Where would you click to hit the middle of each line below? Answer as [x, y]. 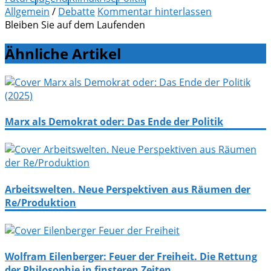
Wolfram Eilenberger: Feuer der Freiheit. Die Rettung [131, 257]
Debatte [77, 12]
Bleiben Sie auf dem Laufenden [75, 25]
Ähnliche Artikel [63, 53]
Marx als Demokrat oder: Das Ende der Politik [114, 122]
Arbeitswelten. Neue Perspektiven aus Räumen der [128, 189]
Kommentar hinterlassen [155, 12]
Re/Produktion [41, 202]
